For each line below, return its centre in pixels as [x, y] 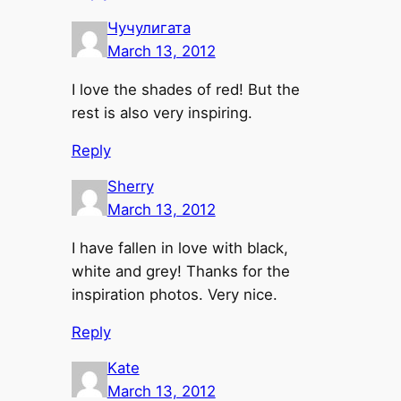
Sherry [130, 186]
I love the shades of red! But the [185, 89]
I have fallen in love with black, [179, 247]
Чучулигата [149, 27]
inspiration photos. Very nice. [174, 294]
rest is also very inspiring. [162, 112]
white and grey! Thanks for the [180, 271]
